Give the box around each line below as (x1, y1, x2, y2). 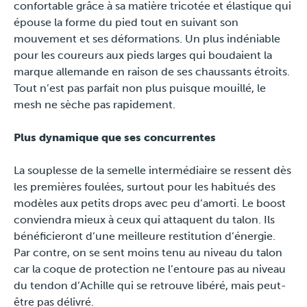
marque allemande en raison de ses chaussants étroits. (14, 65, 290, 78)
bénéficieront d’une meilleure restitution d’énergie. (14, 230, 275, 243)
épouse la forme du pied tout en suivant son (14, 16, 238, 29)
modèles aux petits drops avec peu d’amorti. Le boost (14, 197, 286, 210)
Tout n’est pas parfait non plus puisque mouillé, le (14, 82, 266, 95)
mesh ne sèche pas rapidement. (14, 98, 175, 111)
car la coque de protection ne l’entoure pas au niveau (14, 262, 286, 275)
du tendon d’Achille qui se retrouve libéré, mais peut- (14, 279, 286, 292)
